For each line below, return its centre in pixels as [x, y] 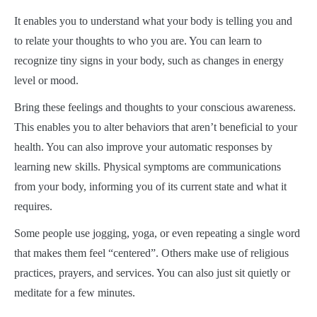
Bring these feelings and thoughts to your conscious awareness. [155, 107]
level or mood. [48, 80]
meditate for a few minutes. [75, 293]
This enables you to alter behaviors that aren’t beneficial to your [156, 127]
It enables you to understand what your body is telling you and [153, 21]
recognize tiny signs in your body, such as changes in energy [149, 60]
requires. [35, 206]
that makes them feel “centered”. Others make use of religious [151, 253]
